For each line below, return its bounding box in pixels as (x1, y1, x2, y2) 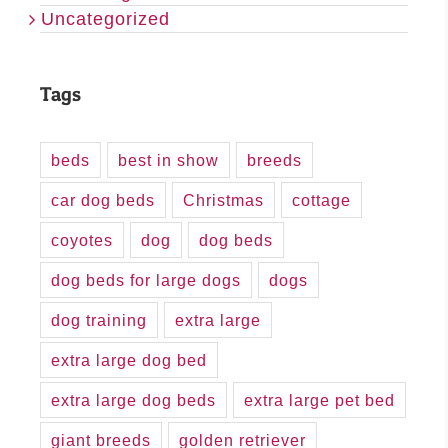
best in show (118, 151, 219, 170)
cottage (292, 191, 351, 210)
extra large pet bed (244, 391, 395, 410)
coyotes (51, 231, 113, 250)
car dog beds (51, 191, 155, 210)
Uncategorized (41, 9, 170, 30)
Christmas (183, 191, 264, 210)
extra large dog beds (51, 391, 216, 410)
